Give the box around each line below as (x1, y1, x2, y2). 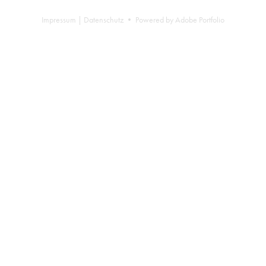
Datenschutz (84, 15, 123, 25)
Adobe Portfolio (175, 15, 224, 25)
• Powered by (123, 15, 175, 25)
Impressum (42, 15, 76, 25)
